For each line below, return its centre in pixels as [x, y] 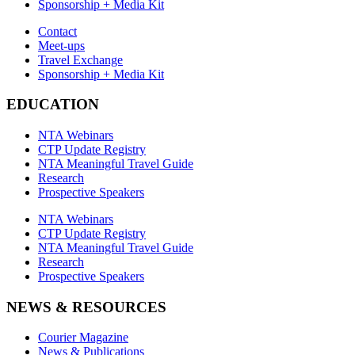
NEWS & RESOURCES [86, 307]
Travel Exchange [80, 59]
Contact [57, 31]
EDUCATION [53, 105]
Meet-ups [61, 45]
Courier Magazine [83, 338]
